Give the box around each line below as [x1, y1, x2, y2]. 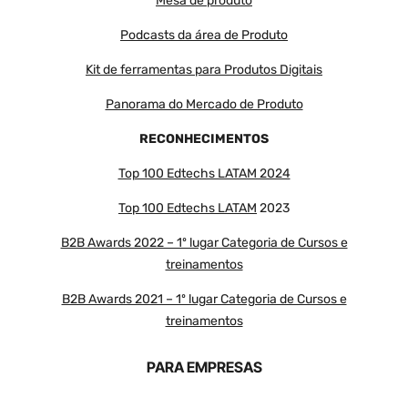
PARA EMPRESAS [146, 358, 262, 377]
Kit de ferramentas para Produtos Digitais [86, 62, 322, 78]
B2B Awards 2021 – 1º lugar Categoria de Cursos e [61, 291, 347, 308]
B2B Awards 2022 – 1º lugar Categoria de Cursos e [60, 235, 348, 251]
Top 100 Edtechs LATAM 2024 [117, 166, 291, 182]
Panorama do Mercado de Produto [105, 97, 303, 113]
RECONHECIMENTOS [139, 131, 269, 148]
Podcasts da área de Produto [120, 27, 288, 44]
